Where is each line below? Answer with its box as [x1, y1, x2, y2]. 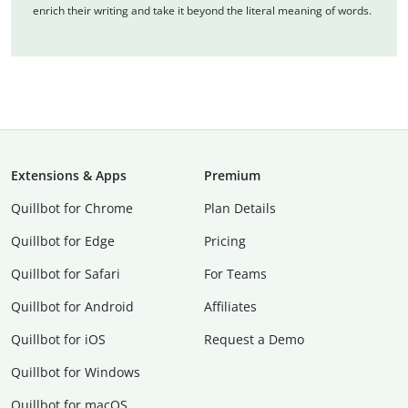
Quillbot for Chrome [11, 199, 133, 218]
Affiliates [204, 298, 257, 316]
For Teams [204, 265, 267, 283]
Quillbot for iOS [11, 331, 106, 349]
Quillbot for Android [11, 298, 134, 316]
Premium [204, 167, 260, 185]
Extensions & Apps [11, 167, 127, 185]
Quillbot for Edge [11, 232, 115, 250]
